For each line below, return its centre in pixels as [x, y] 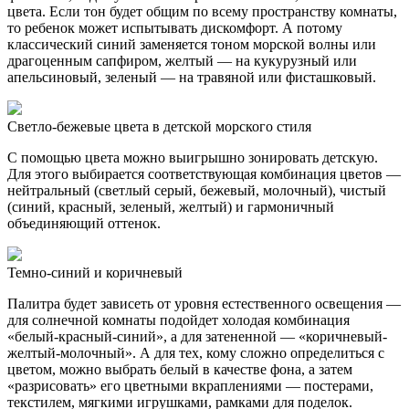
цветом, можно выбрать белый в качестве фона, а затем [180, 369]
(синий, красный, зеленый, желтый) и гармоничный [171, 206]
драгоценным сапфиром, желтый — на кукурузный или [182, 60]
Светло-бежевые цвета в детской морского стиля [159, 126]
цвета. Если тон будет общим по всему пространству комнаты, [202, 11]
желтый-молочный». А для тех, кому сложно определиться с [196, 352]
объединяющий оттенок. [84, 223]
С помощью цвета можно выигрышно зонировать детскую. [193, 157]
